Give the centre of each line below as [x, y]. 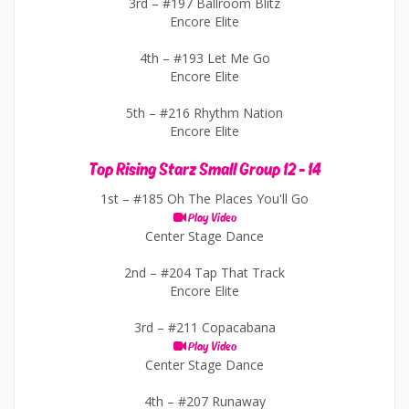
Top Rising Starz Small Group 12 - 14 [204, 170]
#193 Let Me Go [221, 58]
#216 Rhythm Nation [221, 113]
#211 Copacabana [221, 327]
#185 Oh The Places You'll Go [221, 199]
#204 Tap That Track [223, 273]
